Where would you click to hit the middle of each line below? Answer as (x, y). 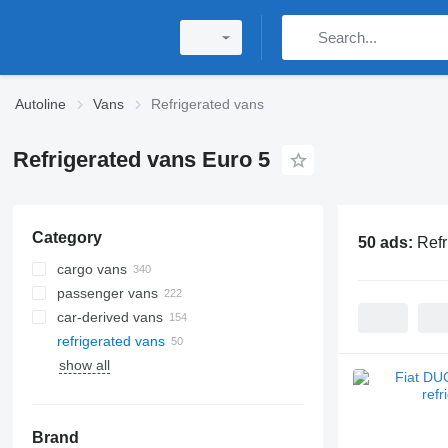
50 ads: (387, 242)
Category (66, 237)
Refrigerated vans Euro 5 (141, 159)
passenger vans (107, 293)
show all (84, 365)
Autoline (40, 104)
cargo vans (91, 269)
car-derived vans (109, 317)
